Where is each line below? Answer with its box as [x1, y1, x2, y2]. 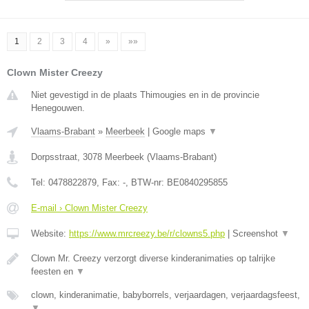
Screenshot [232, 228, 281, 239]
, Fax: [97, 177, 123, 188]
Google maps [152, 126, 208, 137]
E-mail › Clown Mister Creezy [31, 203, 148, 214]
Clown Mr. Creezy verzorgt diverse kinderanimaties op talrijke [31, 253, 275, 264]
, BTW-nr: [126, 177, 167, 188]
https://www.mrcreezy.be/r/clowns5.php [69, 228, 225, 239]
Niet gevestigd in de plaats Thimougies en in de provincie [31, 90, 259, 101]
